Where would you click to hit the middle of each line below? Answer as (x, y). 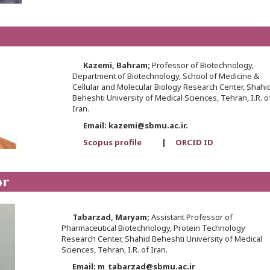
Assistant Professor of (192, 217)
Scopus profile (113, 143)
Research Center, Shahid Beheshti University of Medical (162, 239)
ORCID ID (194, 143)
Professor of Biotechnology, (202, 65)
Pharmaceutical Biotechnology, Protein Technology (153, 228)
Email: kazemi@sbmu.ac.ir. (130, 126)
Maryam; (133, 217)
